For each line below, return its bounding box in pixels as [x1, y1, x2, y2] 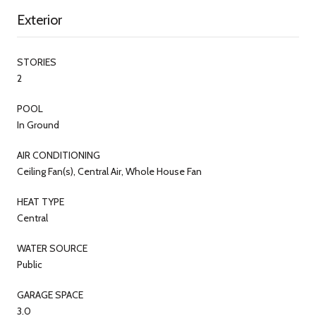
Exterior [17, 11, 62, 28]
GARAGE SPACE [17, 288, 83, 301]
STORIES [17, 55, 56, 68]
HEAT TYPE [17, 195, 64, 208]
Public [17, 257, 42, 271]
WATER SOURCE [17, 241, 87, 255]
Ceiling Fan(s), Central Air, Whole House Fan [17, 164, 202, 178]
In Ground [17, 118, 59, 131]
